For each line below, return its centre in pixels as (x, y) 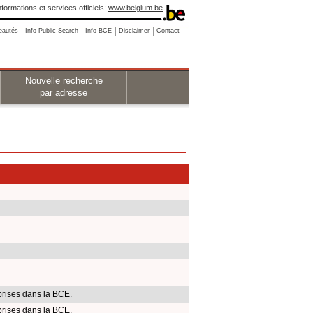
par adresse (64, 93)
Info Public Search (52, 31)
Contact (168, 31)
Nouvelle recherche (64, 81)
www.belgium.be (136, 8)
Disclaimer (134, 31)
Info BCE (99, 31)
